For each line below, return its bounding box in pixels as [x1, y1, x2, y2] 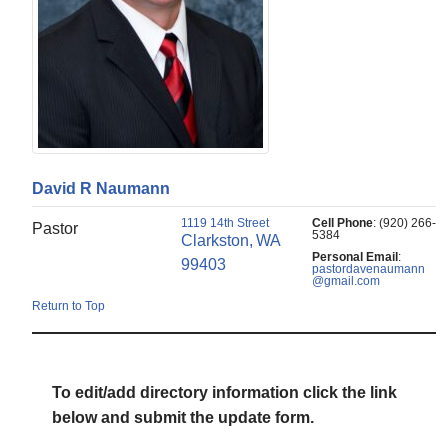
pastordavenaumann [311, 262, 425, 277]
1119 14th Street [181, 216, 270, 231]
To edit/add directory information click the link [52, 384, 398, 402]
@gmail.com [311, 274, 380, 289]
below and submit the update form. [52, 409, 315, 427]
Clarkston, [181, 232, 254, 250]
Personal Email [311, 250, 398, 265]
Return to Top [32, 299, 106, 314]
